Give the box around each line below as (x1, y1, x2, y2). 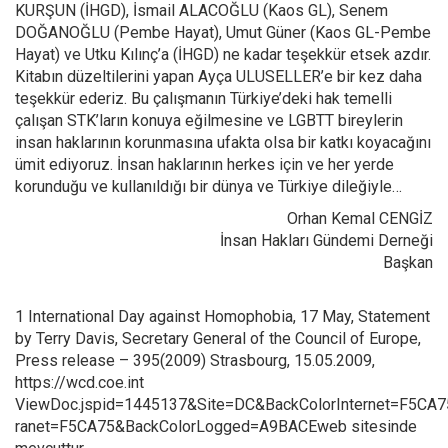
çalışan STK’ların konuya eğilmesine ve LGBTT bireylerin (15, 111, 403, 130)
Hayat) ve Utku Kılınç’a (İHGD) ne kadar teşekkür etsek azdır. (15, 45, 431, 64)
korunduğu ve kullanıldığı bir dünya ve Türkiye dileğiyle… (15, 177, 402, 196)
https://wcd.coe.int (15, 373, 144, 392)
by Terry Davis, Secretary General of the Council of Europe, (15, 329, 421, 348)
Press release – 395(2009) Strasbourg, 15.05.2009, (15, 351, 375, 370)
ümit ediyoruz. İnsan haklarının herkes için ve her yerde (15, 155, 394, 174)
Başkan (383, 253, 433, 272)
